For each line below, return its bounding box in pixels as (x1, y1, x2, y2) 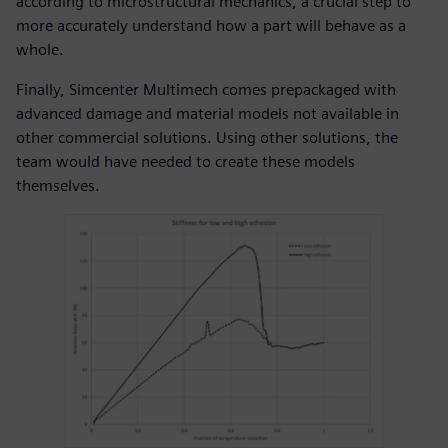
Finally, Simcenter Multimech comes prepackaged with (16, 80, 396, 100)
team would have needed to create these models (16, 152, 355, 172)
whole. (16, 40, 64, 60)
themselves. (16, 176, 100, 196)
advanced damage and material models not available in (16, 104, 399, 124)
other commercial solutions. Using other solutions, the (16, 128, 398, 148)
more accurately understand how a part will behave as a (16, 16, 406, 36)
